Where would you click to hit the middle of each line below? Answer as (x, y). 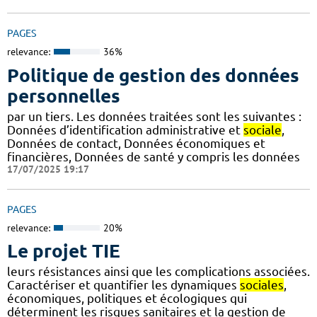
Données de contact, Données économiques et (136, 143)
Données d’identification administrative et (125, 129)
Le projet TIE (64, 251)
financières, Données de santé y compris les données (154, 156)
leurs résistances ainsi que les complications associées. (158, 272)
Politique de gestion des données (153, 75)
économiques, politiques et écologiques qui (127, 299)
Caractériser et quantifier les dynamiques (123, 285)
